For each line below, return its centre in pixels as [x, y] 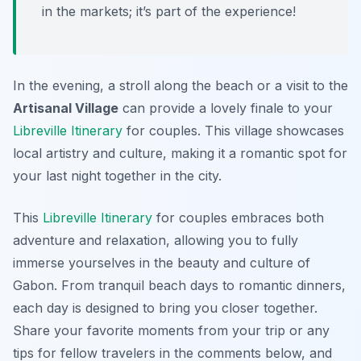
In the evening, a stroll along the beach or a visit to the [180, 85]
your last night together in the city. [117, 175]
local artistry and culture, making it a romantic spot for [180, 153]
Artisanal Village [66, 108]
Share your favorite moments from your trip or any [171, 330]
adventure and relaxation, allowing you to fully [156, 240]
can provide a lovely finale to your [226, 108]
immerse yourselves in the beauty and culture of [162, 262]
